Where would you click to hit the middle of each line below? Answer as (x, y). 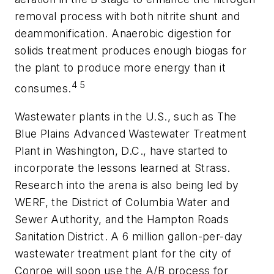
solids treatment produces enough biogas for (131, 51)
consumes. (43, 89)
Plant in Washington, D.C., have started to (121, 150)
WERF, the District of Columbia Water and (122, 202)
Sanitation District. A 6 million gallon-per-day (129, 236)
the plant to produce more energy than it (120, 68)
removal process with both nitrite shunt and (128, 17)
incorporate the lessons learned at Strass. (123, 168)
